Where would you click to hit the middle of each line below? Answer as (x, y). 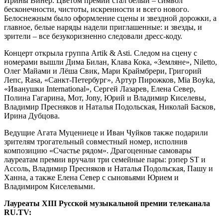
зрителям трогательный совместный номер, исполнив (96, 141)
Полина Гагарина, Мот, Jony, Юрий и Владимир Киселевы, (105, 98)
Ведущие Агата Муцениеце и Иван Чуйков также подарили (106, 132)
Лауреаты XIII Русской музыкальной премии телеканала (107, 203)
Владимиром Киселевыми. (50, 186)
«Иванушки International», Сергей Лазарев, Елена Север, (100, 89)
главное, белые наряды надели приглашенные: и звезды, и (103, 27)
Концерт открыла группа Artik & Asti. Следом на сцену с (101, 53)
